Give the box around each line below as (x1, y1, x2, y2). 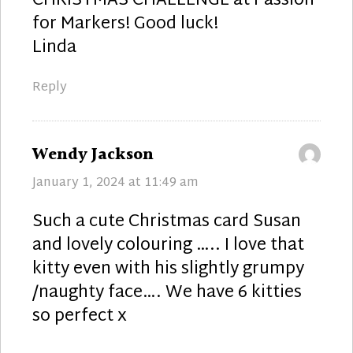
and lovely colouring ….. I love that (32, 230, 304, 261)
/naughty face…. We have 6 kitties (32, 277, 302, 308)
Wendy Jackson (32, 141, 154, 168)
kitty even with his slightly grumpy (32, 254, 304, 284)
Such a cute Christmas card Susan (32, 206, 301, 237)
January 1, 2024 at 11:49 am (32, 171, 199, 195)
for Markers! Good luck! (32, 9, 218, 39)
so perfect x (32, 301, 127, 332)
